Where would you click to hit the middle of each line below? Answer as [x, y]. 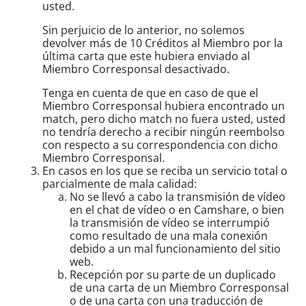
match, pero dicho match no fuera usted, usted [164, 119]
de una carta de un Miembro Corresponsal [180, 287]
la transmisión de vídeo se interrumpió [170, 222]
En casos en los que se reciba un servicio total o [165, 170]
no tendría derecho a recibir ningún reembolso [164, 131]
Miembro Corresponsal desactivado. [136, 69]
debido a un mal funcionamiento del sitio [176, 248]
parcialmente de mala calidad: [120, 183]
